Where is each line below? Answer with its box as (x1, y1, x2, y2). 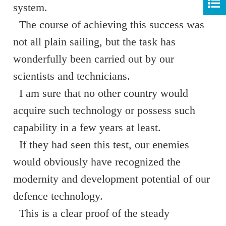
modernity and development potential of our (13, 173, 210, 185)
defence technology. (13, 190, 103, 202)
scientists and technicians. (13, 70, 130, 82)
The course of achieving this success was (13, 18, 204, 31)
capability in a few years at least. (13, 121, 161, 134)
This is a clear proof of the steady (13, 207, 169, 219)
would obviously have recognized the (13, 155, 181, 168)
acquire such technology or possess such (13, 104, 195, 117)
